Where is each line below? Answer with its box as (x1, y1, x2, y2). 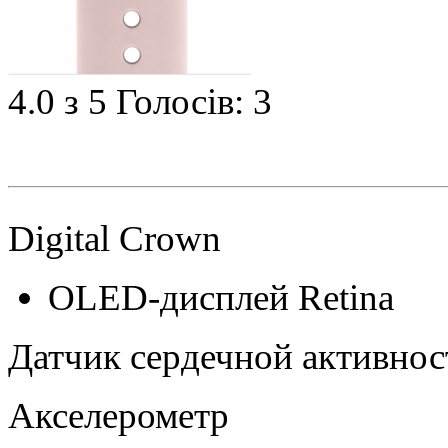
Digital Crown (8, 217, 221, 259)
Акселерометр (8, 394, 229, 436)
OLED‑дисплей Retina (48, 276, 394, 318)
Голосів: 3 (116, 81, 272, 123)
